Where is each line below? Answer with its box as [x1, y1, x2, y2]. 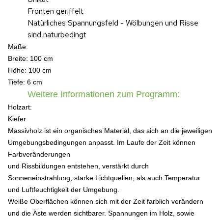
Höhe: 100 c [8, 66, 46, 74]
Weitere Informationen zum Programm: [27, 89, 180, 99]
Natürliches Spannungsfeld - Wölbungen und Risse [27, 18, 198, 28]
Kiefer [8, 115, 26, 123]
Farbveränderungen [8, 150, 70, 158]
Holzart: [8, 103, 32, 111]
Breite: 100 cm [8, 55, 53, 62]
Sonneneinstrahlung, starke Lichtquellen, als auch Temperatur [8, 174, 200, 182]
